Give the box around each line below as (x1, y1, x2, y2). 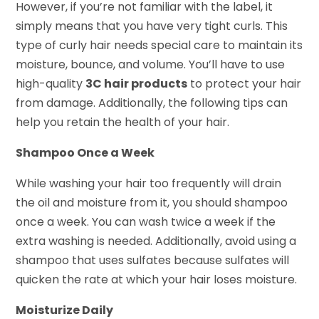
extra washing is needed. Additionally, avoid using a (16, 232, 297, 249)
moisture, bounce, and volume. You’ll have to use (16, 56, 286, 73)
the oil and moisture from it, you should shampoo (16, 194, 288, 211)
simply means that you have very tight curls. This (16, 17, 288, 34)
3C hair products (85, 75, 188, 92)
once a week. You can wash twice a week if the (16, 213, 276, 230)
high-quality (16, 75, 86, 92)
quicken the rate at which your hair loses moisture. (16, 271, 298, 288)
